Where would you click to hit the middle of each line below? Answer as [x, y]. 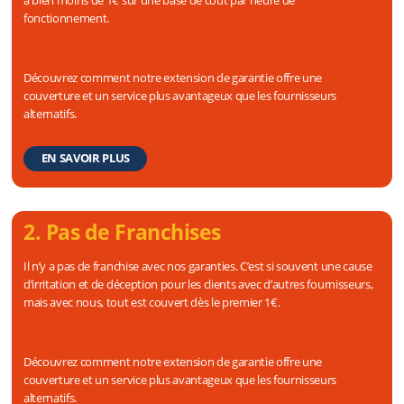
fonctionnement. [67, 18]
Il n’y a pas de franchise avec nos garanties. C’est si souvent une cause [198, 266]
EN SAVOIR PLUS [85, 158]
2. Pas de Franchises [122, 232]
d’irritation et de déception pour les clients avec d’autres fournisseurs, [198, 284]
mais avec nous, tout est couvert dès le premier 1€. [152, 302]
